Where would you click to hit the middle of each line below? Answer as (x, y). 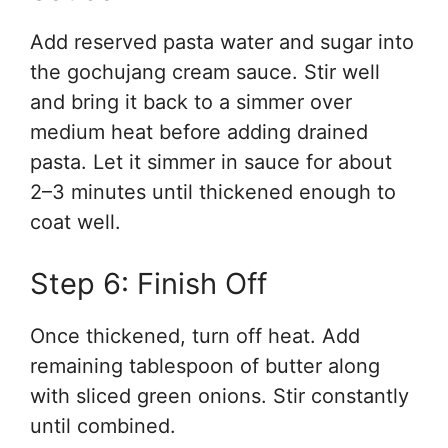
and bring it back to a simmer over (191, 102)
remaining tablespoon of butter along (205, 366)
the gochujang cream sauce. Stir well (205, 72)
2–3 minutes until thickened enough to (213, 192)
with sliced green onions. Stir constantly (219, 396)
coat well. (75, 222)
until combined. (103, 426)
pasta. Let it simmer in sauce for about (211, 162)
